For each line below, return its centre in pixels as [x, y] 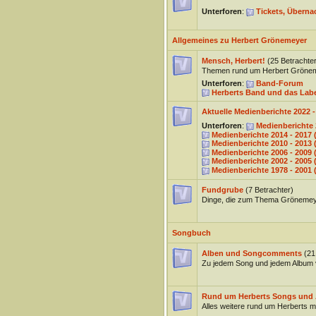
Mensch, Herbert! [233, 61]
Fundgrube [222, 190]
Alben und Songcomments [251, 253]
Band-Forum [279, 83]
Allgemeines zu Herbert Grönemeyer [239, 40]
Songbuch [191, 233]
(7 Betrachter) [269, 190]
